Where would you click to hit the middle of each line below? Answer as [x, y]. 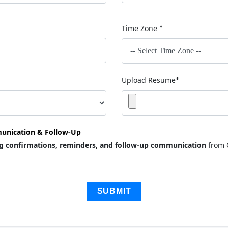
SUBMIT [114, 191]
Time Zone [140, 28]
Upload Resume [149, 80]
